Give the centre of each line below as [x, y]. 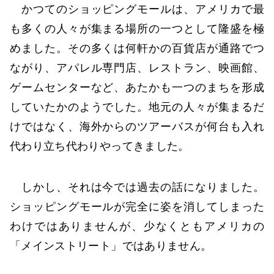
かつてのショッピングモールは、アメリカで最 [137, 9]
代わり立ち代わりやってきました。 [100, 146]
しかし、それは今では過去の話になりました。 [137, 187]
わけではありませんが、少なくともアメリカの [137, 227]
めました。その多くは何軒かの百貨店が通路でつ [137, 48]
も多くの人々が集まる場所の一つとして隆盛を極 [137, 28]
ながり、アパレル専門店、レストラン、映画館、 [137, 68]
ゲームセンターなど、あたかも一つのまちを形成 [137, 87]
